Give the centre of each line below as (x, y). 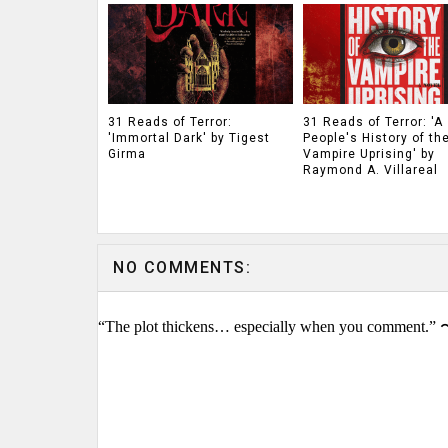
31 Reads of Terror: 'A (372, 122)
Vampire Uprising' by (368, 154)
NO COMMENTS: (182, 267)
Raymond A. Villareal (370, 170)
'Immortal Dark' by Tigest (189, 138)
